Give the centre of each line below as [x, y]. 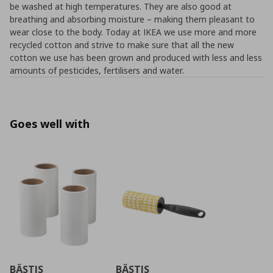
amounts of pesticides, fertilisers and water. [97, 70]
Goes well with [50, 124]
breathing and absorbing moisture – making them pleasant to [132, 19]
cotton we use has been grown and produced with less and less [136, 58]
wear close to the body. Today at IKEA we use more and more [133, 32]
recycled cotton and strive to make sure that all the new [122, 45]
